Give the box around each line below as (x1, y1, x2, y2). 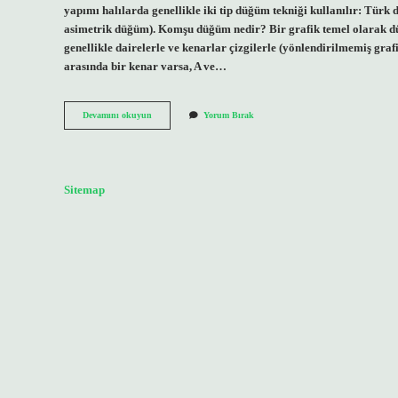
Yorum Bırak (203, 110, 254, 121)
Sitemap (64, 183, 105, 196)
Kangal (151, 109, 179, 120)
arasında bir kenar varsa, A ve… (64, 60, 227, 73)
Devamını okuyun (83, 110, 152, 121)
